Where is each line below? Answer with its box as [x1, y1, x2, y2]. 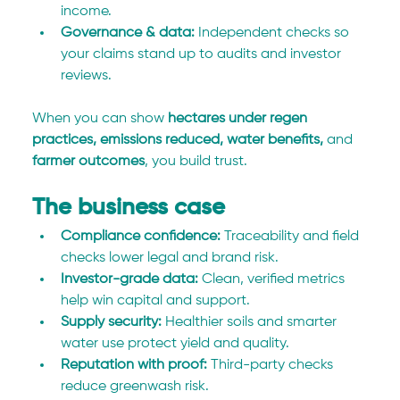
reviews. [61, 69, 112, 84]
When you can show [32, 112, 169, 127]
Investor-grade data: [61, 272, 199, 287]
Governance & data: [61, 26, 196, 41]
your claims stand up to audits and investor [61, 47, 346, 62]
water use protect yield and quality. [61, 337, 290, 352]
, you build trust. [145, 154, 248, 170]
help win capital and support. [61, 294, 251, 309]
